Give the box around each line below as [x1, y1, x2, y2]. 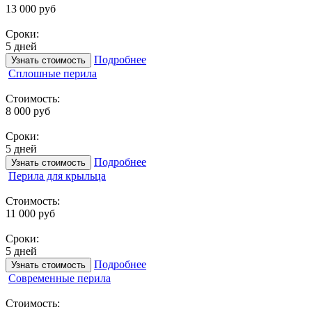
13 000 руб [6, 2, 56, 15]
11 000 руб [6, 207, 55, 219]
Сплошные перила [8, 67, 97, 79]
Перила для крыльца [8, 169, 106, 182]
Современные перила [8, 272, 111, 284]
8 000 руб [6, 104, 50, 117]
